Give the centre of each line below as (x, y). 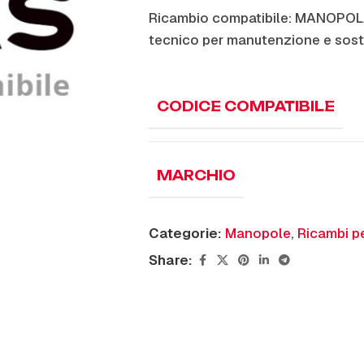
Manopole (258, 233)
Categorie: (185, 233)
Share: (171, 260)
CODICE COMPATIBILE (246, 106)
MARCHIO (196, 175)
